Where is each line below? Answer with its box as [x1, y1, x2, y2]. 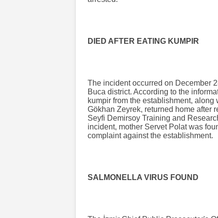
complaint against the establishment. [88, 131, 213, 140]
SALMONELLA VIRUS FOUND [88, 173, 199, 182]
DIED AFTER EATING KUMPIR [88, 36, 199, 45]
